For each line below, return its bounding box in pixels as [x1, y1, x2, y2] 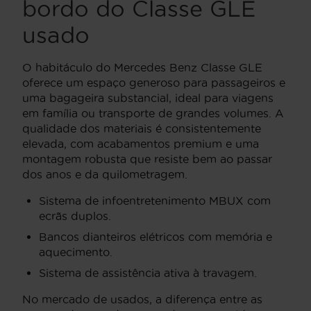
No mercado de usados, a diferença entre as [22, 293, 262, 306]
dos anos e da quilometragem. [22, 168, 187, 181]
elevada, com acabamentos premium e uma [22, 137, 259, 151]
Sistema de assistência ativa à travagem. [39, 267, 257, 280]
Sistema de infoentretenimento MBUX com [39, 194, 271, 208]
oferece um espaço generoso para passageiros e [22, 76, 285, 90]
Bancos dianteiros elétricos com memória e [39, 230, 272, 244]
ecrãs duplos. [39, 210, 111, 223]
